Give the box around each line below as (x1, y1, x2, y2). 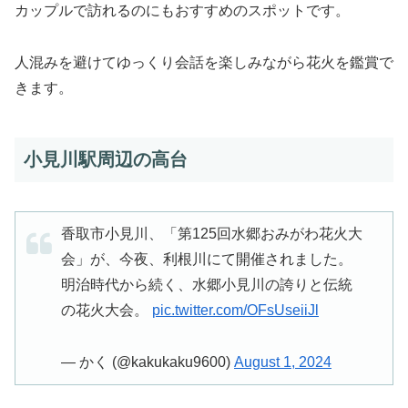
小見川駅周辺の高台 (24, 148, 188, 169)
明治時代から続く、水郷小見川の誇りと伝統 (61, 277, 352, 292)
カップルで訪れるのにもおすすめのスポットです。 (15, 2, 350, 18)
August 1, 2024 (234, 353, 331, 370)
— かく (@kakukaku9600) (61, 353, 234, 370)
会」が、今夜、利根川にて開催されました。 (61, 251, 352, 267)
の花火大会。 (61, 302, 152, 318)
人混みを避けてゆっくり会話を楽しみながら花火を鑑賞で (15, 54, 393, 70)
